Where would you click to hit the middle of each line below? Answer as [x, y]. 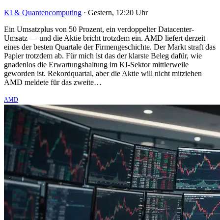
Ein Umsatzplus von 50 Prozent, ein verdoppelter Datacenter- [99, 29]
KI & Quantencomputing [43, 13]
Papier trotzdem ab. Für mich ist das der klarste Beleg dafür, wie [103, 56]
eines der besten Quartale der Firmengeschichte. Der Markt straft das [110, 47]
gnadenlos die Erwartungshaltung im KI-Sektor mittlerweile [96, 65]
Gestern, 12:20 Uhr [118, 13]
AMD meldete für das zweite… [53, 82]
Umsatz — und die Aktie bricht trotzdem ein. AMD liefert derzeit [105, 38]
